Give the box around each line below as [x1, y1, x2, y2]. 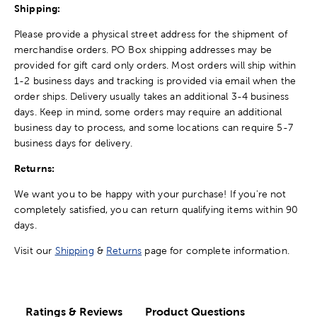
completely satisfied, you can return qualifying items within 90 [14, 203, 299, 215]
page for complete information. [142, 244, 289, 256]
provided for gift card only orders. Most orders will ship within [14, 59, 296, 71]
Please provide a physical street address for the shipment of [14, 28, 288, 40]
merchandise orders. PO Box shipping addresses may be [14, 43, 272, 55]
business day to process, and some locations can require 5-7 [14, 121, 293, 133]
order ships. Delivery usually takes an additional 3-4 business [14, 90, 289, 102]
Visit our [14, 244, 55, 256]
